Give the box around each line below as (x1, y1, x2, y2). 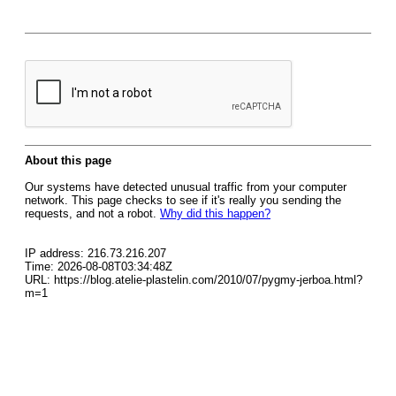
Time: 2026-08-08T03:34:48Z (25, 260, 172, 273)
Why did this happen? (160, 207, 270, 220)
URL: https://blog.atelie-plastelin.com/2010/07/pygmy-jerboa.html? (25, 273, 362, 286)
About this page (25, 154, 111, 167)
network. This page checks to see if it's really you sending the (25, 194, 341, 207)
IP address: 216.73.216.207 (25, 247, 166, 260)
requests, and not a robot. (25, 207, 160, 220)
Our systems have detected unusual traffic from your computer (25, 180, 346, 194)
